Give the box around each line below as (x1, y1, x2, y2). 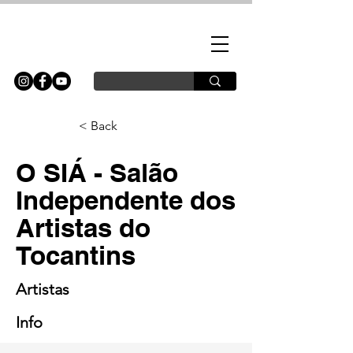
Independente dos (16, 184, 236, 216)
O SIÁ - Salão (16, 157, 178, 188)
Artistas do (16, 212, 150, 243)
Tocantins (16, 240, 136, 271)
